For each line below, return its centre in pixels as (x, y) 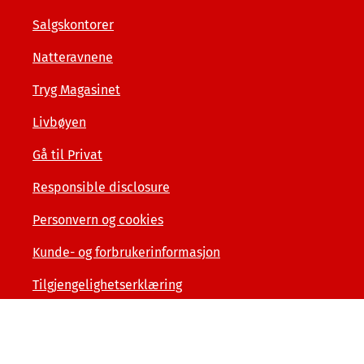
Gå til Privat (67, 155)
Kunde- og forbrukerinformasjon (126, 252)
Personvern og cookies (98, 220)
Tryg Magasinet (76, 90)
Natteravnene (73, 57)
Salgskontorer (73, 25)
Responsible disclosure (101, 187)
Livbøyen (59, 122)
